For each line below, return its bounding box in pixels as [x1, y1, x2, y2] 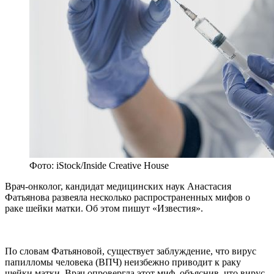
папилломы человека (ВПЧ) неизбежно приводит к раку [5, 257, 241, 268]
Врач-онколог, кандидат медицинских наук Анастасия [5, 181, 231, 192]
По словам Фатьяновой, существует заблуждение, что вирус [5, 246, 256, 257]
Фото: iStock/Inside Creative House [29, 160, 169, 171]
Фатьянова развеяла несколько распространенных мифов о [5, 192, 250, 203]
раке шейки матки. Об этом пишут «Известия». [5, 203, 203, 214]
